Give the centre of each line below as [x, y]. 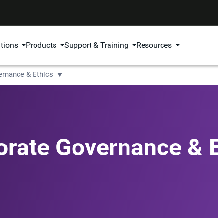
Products [41, 45]
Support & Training [97, 45]
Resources [154, 45]
